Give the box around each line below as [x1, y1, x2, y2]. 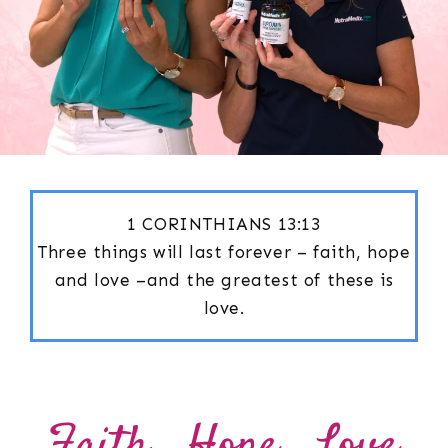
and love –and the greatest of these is [54, 269, 394, 290]
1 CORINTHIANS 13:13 [127, 213, 321, 234]
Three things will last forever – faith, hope [37, 241, 411, 262]
